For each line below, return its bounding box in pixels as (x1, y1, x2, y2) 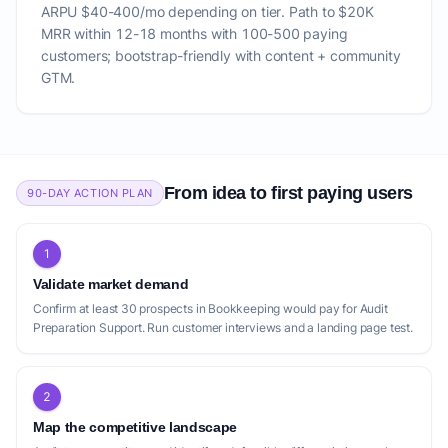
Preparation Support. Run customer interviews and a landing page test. (33, 320, 413, 335)
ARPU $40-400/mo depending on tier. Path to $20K (41, 3, 374, 20)
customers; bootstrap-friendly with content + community (41, 47, 401, 64)
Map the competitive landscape (33, 419, 237, 435)
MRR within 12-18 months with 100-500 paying (41, 25, 348, 42)
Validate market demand (33, 276, 189, 292)
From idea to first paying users (163, 183, 413, 203)
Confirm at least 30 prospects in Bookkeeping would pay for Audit (33, 301, 388, 316)
